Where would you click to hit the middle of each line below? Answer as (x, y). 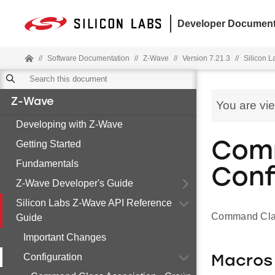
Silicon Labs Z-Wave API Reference (94, 203)
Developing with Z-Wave (69, 124)
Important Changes (65, 237)
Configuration (53, 257)
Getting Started (48, 144)
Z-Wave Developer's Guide (75, 183)
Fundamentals (47, 164)
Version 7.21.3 (206, 58)
